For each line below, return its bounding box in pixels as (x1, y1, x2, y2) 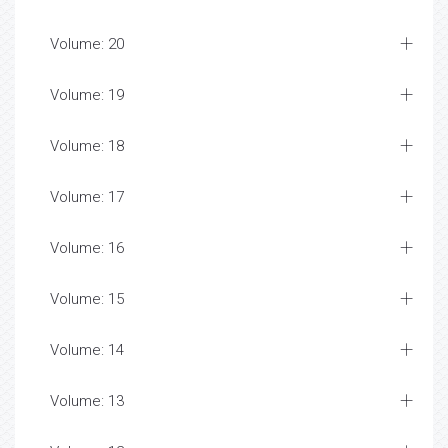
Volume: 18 (50, 137, 124, 155)
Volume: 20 (50, 35, 124, 53)
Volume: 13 (50, 392, 124, 410)
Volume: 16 (50, 239, 124, 257)
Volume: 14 (50, 341, 124, 359)
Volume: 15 (50, 290, 124, 308)
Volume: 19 (50, 86, 124, 104)
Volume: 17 (50, 188, 124, 206)
